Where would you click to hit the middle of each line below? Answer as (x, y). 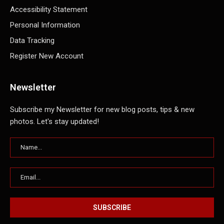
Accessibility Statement (49, 10)
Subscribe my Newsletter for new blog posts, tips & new (102, 110)
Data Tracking (32, 41)
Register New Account (47, 56)
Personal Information (45, 25)
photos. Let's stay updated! (54, 122)
